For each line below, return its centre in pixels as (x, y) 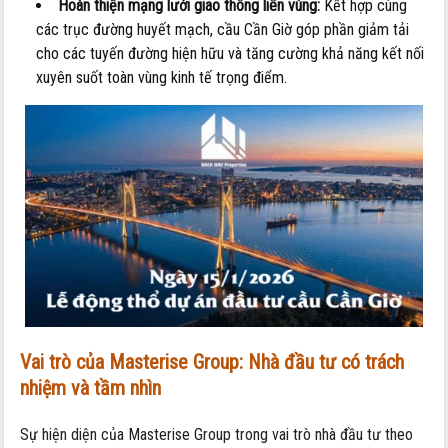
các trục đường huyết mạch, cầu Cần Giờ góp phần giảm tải (223, 30)
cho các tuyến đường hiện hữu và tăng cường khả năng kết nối (230, 54)
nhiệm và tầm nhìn (91, 388)
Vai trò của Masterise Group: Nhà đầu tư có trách (212, 362)
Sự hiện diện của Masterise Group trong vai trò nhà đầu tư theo (217, 435)
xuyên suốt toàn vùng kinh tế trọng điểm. (162, 78)
